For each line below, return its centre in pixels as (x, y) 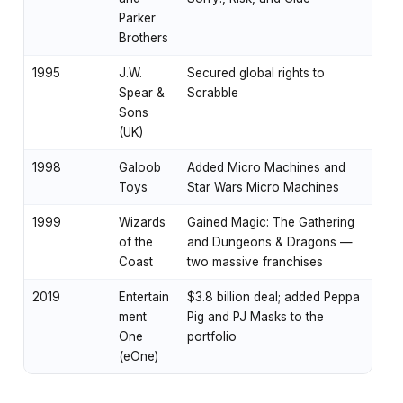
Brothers (143, 37)
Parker (137, 18)
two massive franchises (255, 261)
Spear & (142, 92)
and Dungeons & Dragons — (270, 242)
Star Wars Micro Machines (263, 187)
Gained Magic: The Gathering (271, 222)
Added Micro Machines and (266, 167)
